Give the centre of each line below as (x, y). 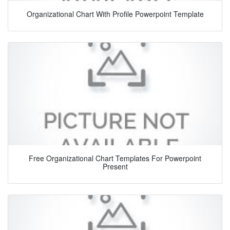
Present (115, 167)
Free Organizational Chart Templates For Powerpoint (115, 158)
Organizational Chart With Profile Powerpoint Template (115, 14)
